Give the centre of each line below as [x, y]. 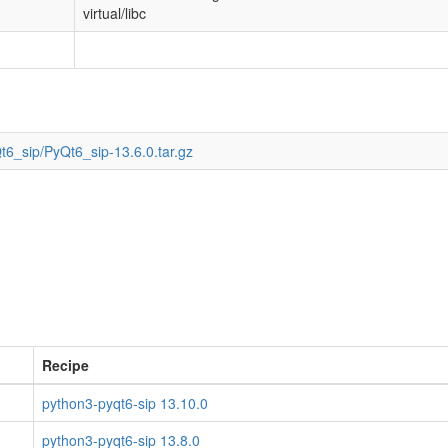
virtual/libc [114, 13]
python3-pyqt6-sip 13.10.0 [125, 403]
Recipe [65, 365]
